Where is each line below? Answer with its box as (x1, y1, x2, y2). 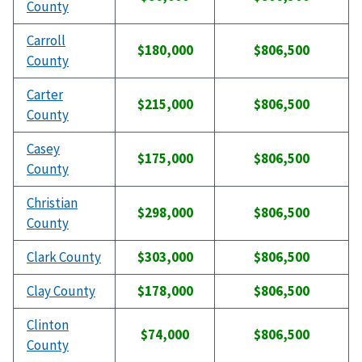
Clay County (27, 282, 95, 301)
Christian (27, 194, 78, 213)
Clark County (27, 248, 101, 267)
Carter (27, 86, 63, 104)
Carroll (27, 32, 65, 50)
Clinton (27, 316, 69, 335)
